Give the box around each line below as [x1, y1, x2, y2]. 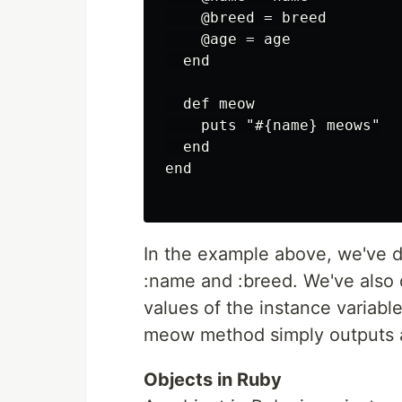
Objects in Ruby [144, 369, 282, 390]
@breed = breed [165, 9, 327, 26]
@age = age [165, 31, 291, 48]
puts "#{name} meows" [165, 117, 380, 134]
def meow [165, 95, 255, 112]
